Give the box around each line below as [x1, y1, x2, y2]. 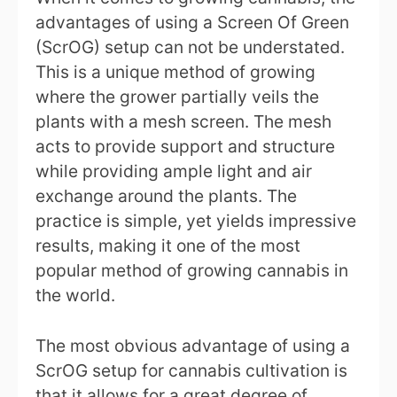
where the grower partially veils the [35, 85, 319, 107]
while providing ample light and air [35, 160, 312, 182]
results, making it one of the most [35, 234, 300, 256]
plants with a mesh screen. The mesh [35, 110, 331, 132]
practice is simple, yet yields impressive [35, 209, 356, 231]
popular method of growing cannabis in [35, 259, 348, 281]
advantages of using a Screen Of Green [35, 11, 349, 33]
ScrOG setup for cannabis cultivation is [35, 359, 347, 381]
